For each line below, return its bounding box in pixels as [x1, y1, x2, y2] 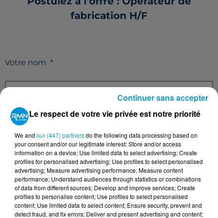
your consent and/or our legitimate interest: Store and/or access [15, 140, 181, 148]
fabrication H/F [71, 10, 147, 21]
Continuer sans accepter [117, 92, 208, 103]
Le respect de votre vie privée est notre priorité [29, 108, 200, 119]
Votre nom [5, 58, 46, 67]
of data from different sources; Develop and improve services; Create [15, 183, 195, 192]
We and [15, 131, 36, 139]
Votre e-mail [5, 116, 52, 125]
